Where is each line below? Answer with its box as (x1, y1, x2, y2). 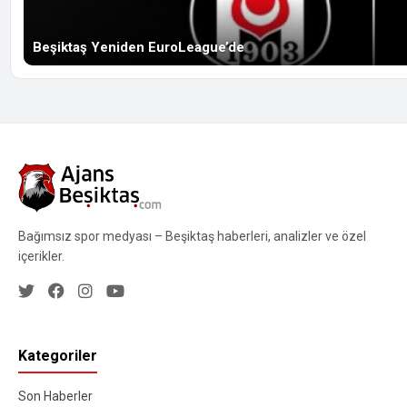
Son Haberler (18, 388, 93, 403)
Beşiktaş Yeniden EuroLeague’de (33, 39, 245, 56)
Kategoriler (18, 346, 97, 364)
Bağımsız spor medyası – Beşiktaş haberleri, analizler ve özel (18, 228, 366, 243)
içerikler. (18, 248, 65, 263)
